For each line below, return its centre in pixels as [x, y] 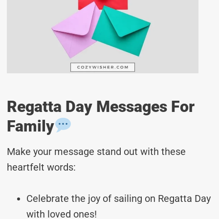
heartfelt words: [41, 167]
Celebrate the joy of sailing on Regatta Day [119, 198]
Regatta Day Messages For [101, 106]
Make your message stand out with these [96, 151]
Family [31, 126]
